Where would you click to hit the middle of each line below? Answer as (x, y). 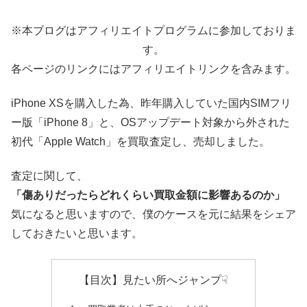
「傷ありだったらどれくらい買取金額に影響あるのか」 (148, 195)
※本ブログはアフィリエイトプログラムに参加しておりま (153, 30)
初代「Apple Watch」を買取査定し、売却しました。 (140, 142)
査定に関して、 (49, 176)
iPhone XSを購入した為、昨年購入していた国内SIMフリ (151, 103)
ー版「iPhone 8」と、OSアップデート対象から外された (150, 123)
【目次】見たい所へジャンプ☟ (153, 280)
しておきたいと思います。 (77, 234)
